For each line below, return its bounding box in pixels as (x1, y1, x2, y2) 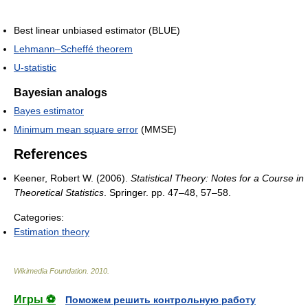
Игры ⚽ (14, 293, 56, 305)
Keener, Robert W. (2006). (14, 172, 131, 184)
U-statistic (14, 61, 56, 73)
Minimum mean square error (14, 123, 138, 135)
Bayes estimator (14, 104, 84, 116)
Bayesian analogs (14, 86, 107, 98)
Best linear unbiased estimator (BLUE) (14, 24, 180, 36)
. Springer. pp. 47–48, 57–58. (104, 186, 231, 198)
